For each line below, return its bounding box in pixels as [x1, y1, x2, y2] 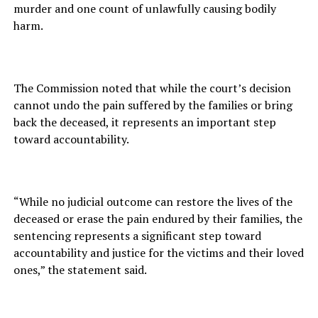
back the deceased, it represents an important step [13, 114, 276, 131]
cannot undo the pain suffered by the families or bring [13, 97, 292, 114]
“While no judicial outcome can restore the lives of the [13, 194, 292, 210]
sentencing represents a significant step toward [13, 228, 261, 244]
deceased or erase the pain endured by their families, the [13, 211, 302, 227]
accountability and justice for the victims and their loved [13, 245, 304, 261]
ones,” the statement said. [13, 262, 147, 278]
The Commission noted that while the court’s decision [13, 80, 291, 97]
